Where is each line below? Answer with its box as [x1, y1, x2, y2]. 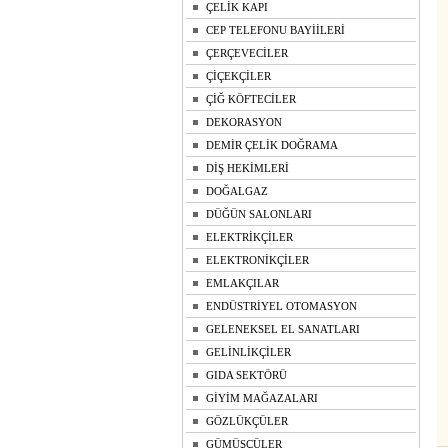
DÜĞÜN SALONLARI [206, 208, 312, 220]
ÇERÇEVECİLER [206, 47, 288, 59]
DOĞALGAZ [206, 185, 268, 197]
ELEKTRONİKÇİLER [206, 254, 309, 266]
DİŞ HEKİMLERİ [206, 162, 289, 174]
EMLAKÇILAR [206, 277, 279, 289]
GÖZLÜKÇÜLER [206, 415, 288, 427]
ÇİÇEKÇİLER [206, 70, 271, 82]
